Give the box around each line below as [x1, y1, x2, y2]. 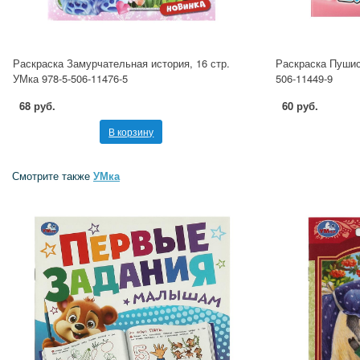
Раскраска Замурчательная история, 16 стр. [13, 55, 230, 71]
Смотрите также [12, 167, 93, 183]
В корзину [108, 124, 154, 138]
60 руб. [281, 97, 318, 113]
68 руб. [19, 97, 55, 113]
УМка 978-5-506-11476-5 [13, 70, 128, 86]
